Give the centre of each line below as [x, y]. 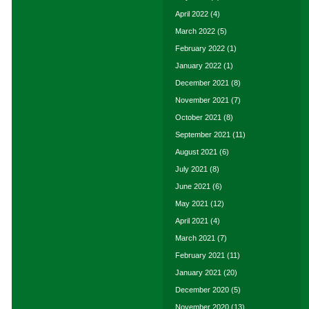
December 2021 [202, 83]
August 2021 [196, 152]
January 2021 [198, 272]
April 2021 [192, 221]
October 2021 [198, 117]
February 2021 [200, 255]
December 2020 [202, 290]
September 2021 [203, 134]
